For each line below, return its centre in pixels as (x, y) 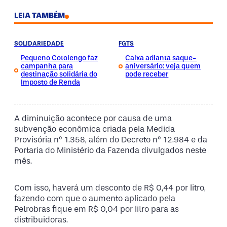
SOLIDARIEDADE (39, 44)
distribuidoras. (41, 220)
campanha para (47, 66)
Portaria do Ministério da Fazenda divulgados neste (110, 150)
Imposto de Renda (50, 83)
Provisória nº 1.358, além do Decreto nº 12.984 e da (111, 139)
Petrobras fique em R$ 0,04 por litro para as (97, 209)
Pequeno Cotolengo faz (59, 58)
